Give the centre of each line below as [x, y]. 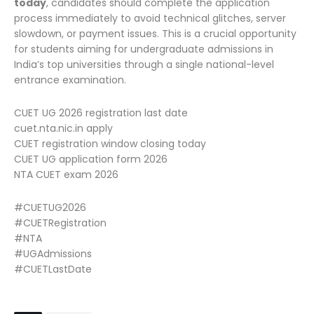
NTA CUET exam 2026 [66, 175]
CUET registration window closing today [110, 144]
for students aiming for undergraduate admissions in [144, 49]
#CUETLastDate [53, 269]
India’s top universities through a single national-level [144, 64]
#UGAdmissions [53, 254]
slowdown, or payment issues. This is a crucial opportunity [155, 34]
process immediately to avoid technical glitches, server [150, 18]
